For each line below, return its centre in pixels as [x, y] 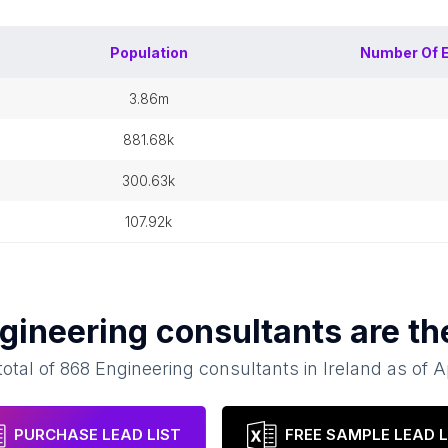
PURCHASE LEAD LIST [97, 435]
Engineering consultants [197, 368]
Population [148, 52]
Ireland [353, 368]
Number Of [400, 52]
